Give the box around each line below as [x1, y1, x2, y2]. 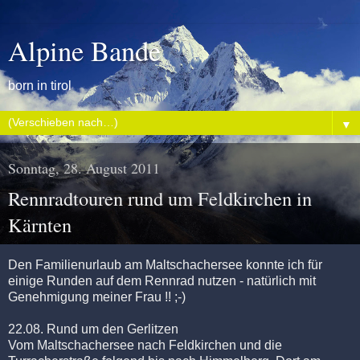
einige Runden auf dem [8, 273, 145, 288]
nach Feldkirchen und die [134, 337, 282, 352]
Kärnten [8, 211, 72, 238]
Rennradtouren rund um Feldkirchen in [8, 185, 312, 211]
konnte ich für [243, 257, 322, 272]
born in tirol [8, 79, 72, 92]
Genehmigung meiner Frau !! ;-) [8, 289, 186, 304]
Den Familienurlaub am [8, 257, 145, 272]
